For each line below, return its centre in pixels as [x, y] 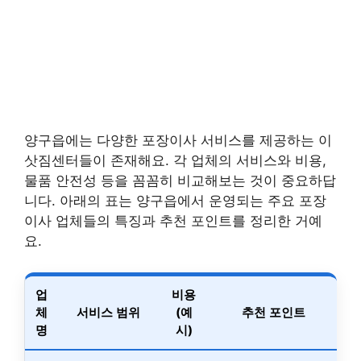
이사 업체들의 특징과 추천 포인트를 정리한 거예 [173, 221]
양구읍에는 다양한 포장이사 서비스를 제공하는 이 [178, 141]
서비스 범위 [108, 312]
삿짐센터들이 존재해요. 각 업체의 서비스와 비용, [175, 161]
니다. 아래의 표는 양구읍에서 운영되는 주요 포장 [175, 201]
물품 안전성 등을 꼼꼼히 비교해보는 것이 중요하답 [180, 181]
